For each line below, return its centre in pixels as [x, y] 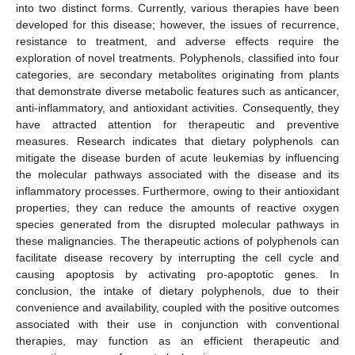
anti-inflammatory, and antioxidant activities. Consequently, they [177, 107]
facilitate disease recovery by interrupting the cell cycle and [177, 257]
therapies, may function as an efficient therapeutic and [177, 340]
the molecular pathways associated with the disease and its [177, 174]
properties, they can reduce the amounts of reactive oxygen [177, 207]
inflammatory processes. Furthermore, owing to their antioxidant [177, 191]
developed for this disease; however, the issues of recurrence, [177, 24]
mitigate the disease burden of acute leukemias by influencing [177, 157]
